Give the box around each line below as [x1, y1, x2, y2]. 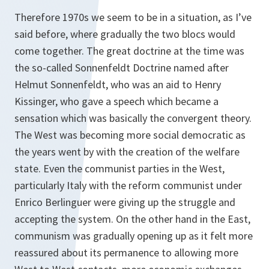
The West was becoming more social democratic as [14, 128, 246, 142]
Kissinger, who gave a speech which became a [14, 94, 219, 108]
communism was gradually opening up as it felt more [14, 229, 253, 243]
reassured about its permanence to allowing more [14, 246, 238, 259]
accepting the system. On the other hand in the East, [14, 212, 250, 226]
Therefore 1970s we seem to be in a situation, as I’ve [14, 10, 252, 24]
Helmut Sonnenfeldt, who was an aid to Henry [14, 77, 221, 91]
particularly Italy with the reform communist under [14, 178, 242, 192]
